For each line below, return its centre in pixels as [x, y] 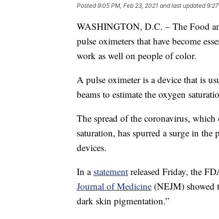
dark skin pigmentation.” [123, 201]
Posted [87, 6]
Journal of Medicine [114, 186]
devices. [92, 148]
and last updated [183, 6]
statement [111, 172]
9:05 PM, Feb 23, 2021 [128, 6]
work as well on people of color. [137, 56]
